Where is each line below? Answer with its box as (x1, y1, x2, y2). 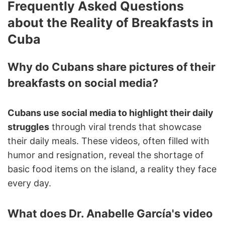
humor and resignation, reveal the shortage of (8, 149, 204, 160)
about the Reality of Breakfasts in (8, 15, 213, 30)
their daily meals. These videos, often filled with (8, 135, 209, 146)
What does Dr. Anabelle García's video (8, 206, 213, 220)
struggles (8, 121, 49, 132)
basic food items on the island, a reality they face (8, 163, 216, 174)
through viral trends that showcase (49, 121, 201, 132)
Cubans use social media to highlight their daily (8, 107, 213, 118)
